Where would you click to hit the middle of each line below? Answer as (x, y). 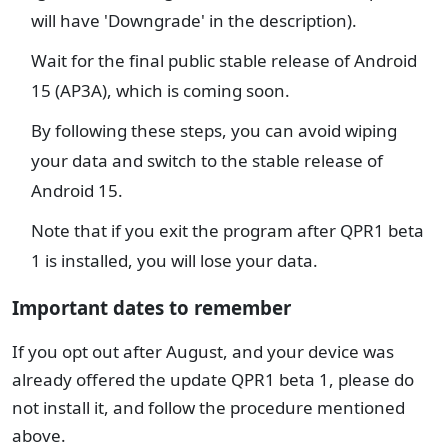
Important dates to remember (151, 307)
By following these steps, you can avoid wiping (214, 130)
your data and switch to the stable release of (207, 160)
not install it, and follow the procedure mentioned (208, 408)
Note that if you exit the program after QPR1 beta (227, 230)
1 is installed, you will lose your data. (174, 260)
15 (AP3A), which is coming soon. (160, 90)
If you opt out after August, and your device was (203, 352)
